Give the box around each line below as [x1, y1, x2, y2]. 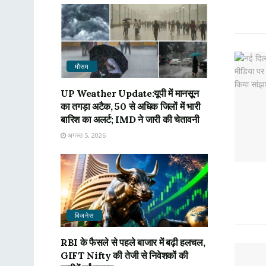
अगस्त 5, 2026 [66, 130, 106, 140]
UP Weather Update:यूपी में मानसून [61, 87, 199, 99]
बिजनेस [75, 211, 94, 220]
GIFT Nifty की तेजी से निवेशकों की [61, 249, 188, 262]
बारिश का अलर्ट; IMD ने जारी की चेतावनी [61, 113, 199, 125]
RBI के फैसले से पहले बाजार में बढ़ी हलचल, [61, 236, 205, 249]
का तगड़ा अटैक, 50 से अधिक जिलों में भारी [61, 100, 201, 112]
